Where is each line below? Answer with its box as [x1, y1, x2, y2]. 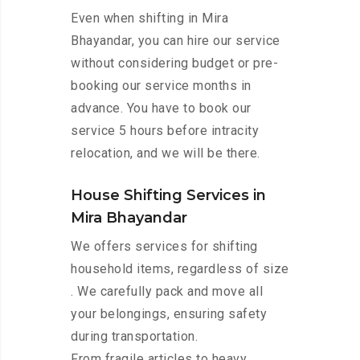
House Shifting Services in [71, 186, 266, 205]
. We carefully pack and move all [71, 284, 263, 300]
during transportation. [71, 329, 198, 345]
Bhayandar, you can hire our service [71, 33, 280, 49]
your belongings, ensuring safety [71, 306, 267, 322]
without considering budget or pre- [71, 55, 278, 72]
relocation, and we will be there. [71, 145, 260, 162]
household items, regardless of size [71, 261, 289, 277]
